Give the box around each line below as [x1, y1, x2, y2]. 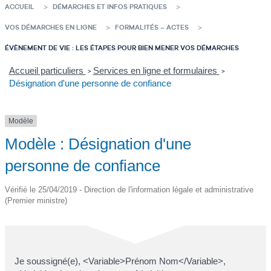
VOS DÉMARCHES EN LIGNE [5, 22, 97, 31]
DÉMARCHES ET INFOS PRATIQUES [53, 2, 167, 11]
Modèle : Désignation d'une [5, 135, 191, 154]
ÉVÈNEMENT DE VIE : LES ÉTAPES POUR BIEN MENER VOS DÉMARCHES [5, 43, 239, 52]
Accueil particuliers [8, 65, 86, 76]
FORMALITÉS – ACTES [115, 22, 189, 31]
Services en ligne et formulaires [93, 65, 220, 76]
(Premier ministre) [5, 196, 67, 206]
